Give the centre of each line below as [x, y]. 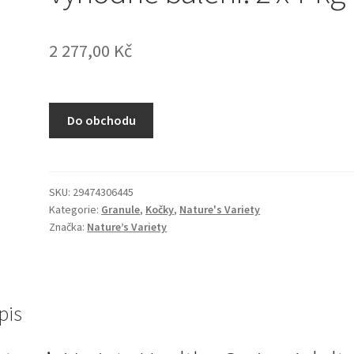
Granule [121, 209]
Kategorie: [75, 209]
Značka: [68, 226]
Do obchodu [101, 121]
